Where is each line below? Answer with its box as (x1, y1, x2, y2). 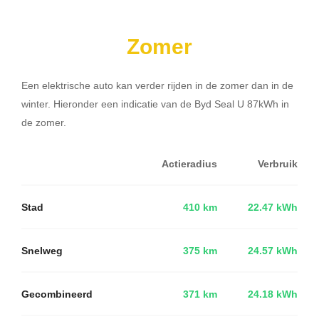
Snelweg (21, 243, 63, 258)
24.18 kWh (248, 286, 298, 301)
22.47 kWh (248, 199, 298, 214)
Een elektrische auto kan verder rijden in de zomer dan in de (21, 78, 293, 92)
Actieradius (162, 156, 217, 171)
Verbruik (258, 156, 298, 171)
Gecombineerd (21, 286, 93, 301)
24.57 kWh (248, 243, 298, 258)
